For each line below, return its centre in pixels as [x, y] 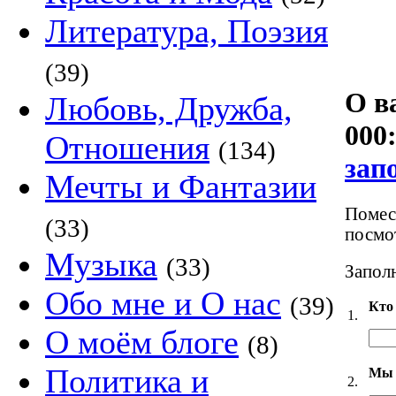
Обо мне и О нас [163, 303]
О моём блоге [142, 342]
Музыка [101, 264]
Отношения [127, 148]
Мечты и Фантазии [181, 187]
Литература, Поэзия [187, 31]
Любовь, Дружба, [169, 109]
